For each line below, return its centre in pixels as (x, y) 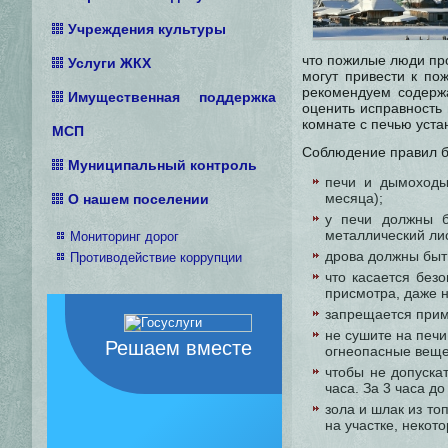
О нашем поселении (138, 199)
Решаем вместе (178, 348)
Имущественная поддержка (172, 97)
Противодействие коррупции (156, 257)
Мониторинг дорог (124, 236)
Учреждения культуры (147, 29)
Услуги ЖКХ (109, 63)
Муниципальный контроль (162, 165)
